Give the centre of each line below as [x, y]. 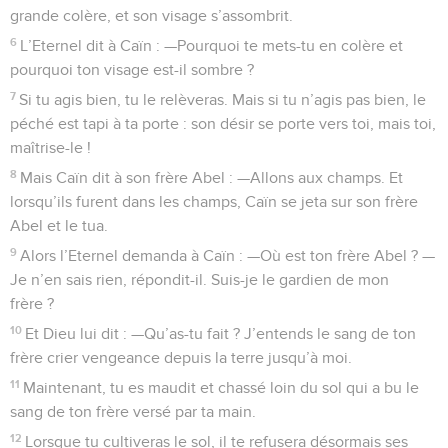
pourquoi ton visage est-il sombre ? [132, 69]
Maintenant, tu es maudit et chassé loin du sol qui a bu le [221, 387]
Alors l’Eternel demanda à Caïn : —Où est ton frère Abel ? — [228, 255]
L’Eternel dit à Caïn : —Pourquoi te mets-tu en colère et [212, 45]
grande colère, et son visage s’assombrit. [151, 15]
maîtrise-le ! [50, 147]
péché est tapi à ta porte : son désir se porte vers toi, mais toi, [223, 123]
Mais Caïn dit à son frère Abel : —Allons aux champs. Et [212, 177]
